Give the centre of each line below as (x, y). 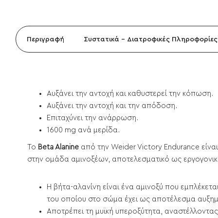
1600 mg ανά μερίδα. (83, 130)
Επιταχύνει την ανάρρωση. (92, 118)
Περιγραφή (45, 39)
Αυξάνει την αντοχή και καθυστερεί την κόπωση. (130, 93)
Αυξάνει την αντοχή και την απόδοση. (112, 106)
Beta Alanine (58, 147)
